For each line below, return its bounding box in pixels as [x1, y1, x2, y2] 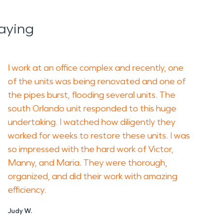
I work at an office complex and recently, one [8, 62, 184, 73]
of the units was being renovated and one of [8, 76, 186, 87]
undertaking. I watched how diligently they [8, 117, 175, 127]
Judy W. [8, 207, 32, 215]
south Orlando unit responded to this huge [8, 103, 176, 114]
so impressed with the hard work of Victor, [8, 144, 173, 155]
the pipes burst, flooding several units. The [8, 90, 175, 100]
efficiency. [8, 185, 46, 195]
